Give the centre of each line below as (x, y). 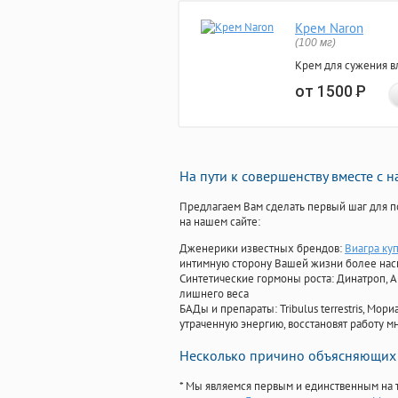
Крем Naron (329, 28)
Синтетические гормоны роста (255, 279)
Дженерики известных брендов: (262, 249)
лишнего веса (214, 294)
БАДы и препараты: (230, 309)
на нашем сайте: (220, 222)
